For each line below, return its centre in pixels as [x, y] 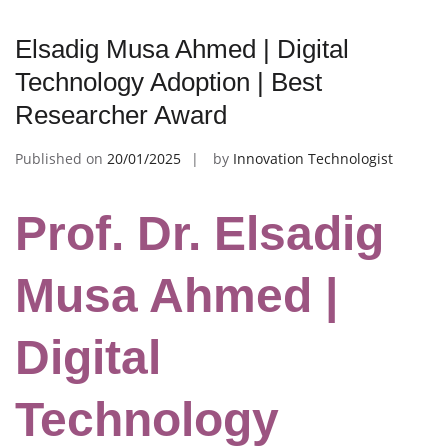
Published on [61, 158]
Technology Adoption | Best [168, 81]
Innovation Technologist [313, 158]
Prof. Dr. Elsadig [199, 233]
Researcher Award [121, 114]
